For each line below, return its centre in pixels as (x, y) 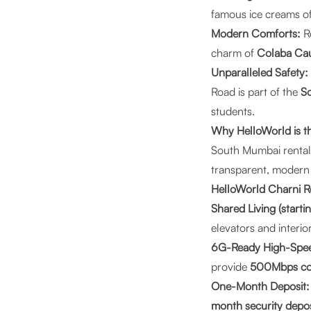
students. (233, 111)
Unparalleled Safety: (260, 72)
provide (230, 267)
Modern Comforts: (256, 33)
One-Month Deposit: (260, 286)
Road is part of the (256, 92)
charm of (234, 53)
